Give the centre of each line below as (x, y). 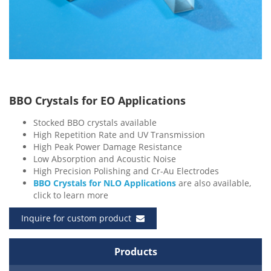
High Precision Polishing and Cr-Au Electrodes (126, 171)
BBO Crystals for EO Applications (97, 101)
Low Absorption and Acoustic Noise (105, 159)
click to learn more (71, 195)
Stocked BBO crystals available (95, 122)
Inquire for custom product (79, 218)
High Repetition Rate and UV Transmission (119, 135)
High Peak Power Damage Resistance (108, 147)
